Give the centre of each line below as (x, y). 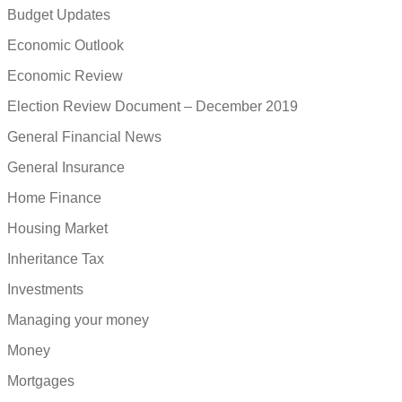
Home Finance (54, 198)
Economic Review (65, 76)
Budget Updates (59, 15)
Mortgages (41, 381)
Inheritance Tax (56, 259)
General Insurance (66, 168)
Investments (45, 290)
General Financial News (84, 137)
